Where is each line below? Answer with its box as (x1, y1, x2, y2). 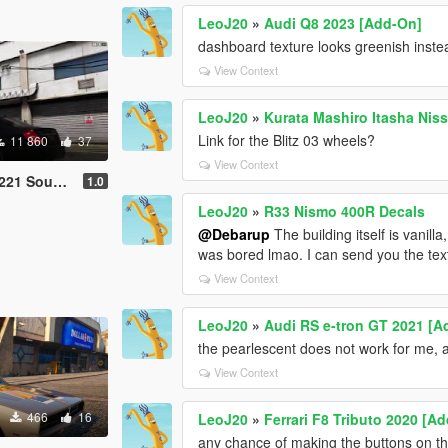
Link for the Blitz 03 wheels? (198, 129, 376, 150)
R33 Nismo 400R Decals (264, 200, 426, 221)
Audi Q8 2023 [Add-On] (264, 12, 423, 33)
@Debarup (198, 223, 271, 244)
